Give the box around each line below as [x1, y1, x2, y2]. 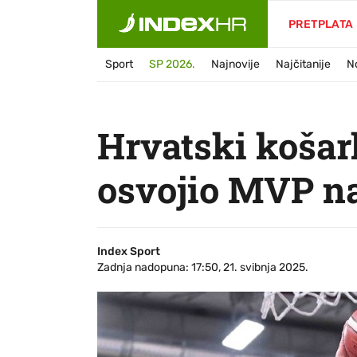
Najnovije [211, 57, 260, 71]
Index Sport [97, 245, 160, 258]
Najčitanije [276, 57, 331, 71]
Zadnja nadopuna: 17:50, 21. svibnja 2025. [97, 261, 308, 274]
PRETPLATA [288, 18, 354, 31]
